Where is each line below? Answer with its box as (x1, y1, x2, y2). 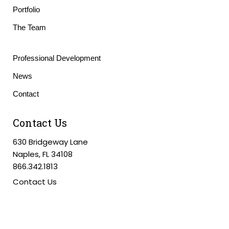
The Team (13, 23, 46, 32)
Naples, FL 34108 (13, 149, 73, 159)
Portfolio (13, 5, 40, 14)
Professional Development (13, 54, 101, 62)
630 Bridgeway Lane (13, 136, 88, 147)
